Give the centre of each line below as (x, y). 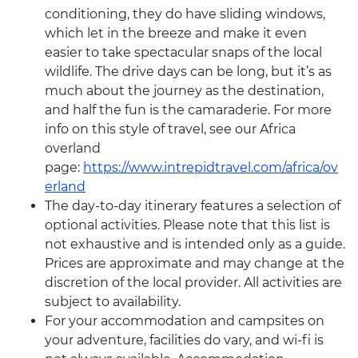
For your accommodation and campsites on (185, 321)
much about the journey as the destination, (184, 91)
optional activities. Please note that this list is (187, 225)
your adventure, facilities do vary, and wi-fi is (184, 340)
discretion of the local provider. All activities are (193, 283)
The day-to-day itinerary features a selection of (193, 206)
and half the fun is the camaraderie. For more (188, 110)
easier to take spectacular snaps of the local (183, 53)
